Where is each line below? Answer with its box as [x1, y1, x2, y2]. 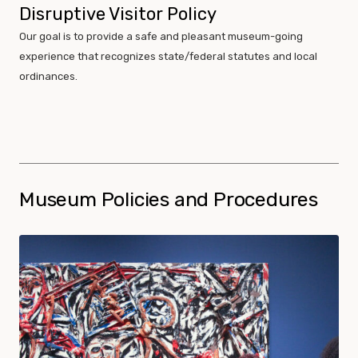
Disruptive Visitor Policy [19, 3, 217, 26]
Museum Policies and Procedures [19, 188, 318, 212]
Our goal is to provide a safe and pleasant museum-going [19, 30, 303, 43]
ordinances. [19, 70, 78, 83]
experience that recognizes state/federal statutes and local [19, 50, 317, 63]
